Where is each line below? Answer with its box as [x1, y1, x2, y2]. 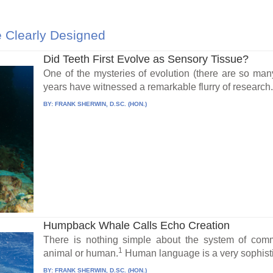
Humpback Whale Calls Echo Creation [43, 219, 230, 232]
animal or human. [43, 247, 119, 258]
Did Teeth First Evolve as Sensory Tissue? [43, 52, 249, 65]
